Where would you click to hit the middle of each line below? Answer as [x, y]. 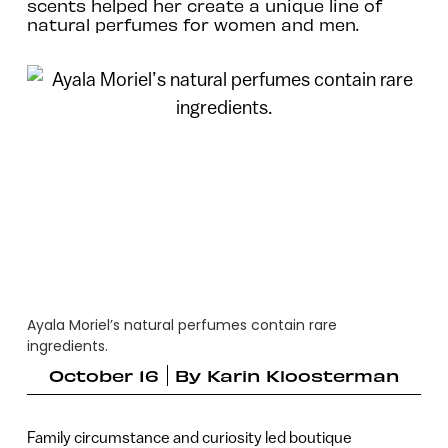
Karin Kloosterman [303, 374]
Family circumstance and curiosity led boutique [189, 436]
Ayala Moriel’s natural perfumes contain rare [181, 325]
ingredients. [67, 346]
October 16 [104, 374]
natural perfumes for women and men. [192, 23]
